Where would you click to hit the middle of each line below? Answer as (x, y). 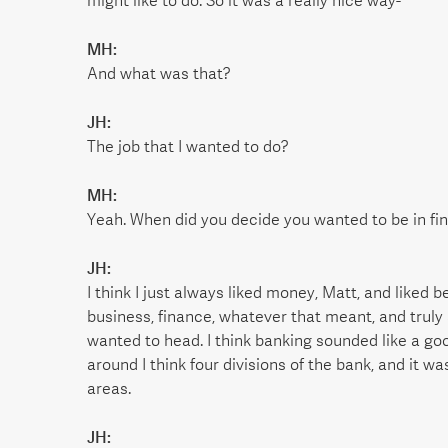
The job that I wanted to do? (188, 147)
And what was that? (159, 74)
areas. (109, 389)
